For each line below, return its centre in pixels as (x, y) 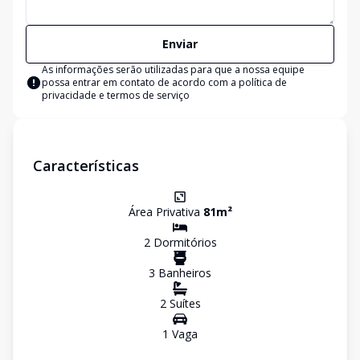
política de (263, 82)
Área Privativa (166, 212)
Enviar (180, 44)
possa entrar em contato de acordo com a (140, 82)
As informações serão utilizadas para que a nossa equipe (173, 70)
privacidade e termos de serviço (116, 95)
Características (86, 166)
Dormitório (180, 242)
